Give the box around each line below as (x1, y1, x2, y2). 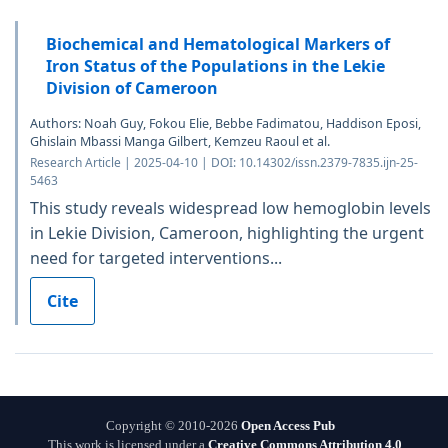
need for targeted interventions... (30, 246, 282, 269)
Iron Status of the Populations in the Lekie (46, 54, 385, 77)
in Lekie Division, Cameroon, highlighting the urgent (30, 221, 424, 244)
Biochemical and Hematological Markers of (46, 32, 390, 55)
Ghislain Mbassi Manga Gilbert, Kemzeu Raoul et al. (30, 132, 330, 150)
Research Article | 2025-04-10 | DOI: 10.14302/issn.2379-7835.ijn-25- (30, 153, 418, 171)
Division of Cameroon (46, 76, 218, 99)
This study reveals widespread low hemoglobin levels (30, 196, 431, 219)
